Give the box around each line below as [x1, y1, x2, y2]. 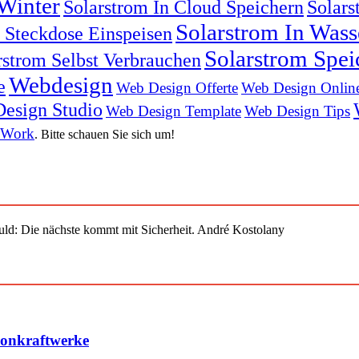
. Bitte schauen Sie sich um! [34, 127, 175, 141]
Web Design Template [106, 102, 241, 119]
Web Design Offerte [116, 79, 238, 96]
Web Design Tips [244, 102, 350, 119]
